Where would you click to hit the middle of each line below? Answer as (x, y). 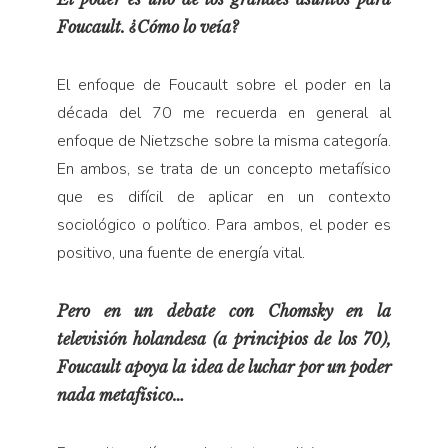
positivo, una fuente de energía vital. (180, 252)
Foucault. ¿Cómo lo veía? (147, 26)
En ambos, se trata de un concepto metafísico (224, 168)
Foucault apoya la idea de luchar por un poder (224, 366)
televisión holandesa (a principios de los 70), (224, 338)
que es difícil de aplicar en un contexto (224, 196)
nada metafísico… (120, 394)
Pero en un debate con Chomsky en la (224, 310)
